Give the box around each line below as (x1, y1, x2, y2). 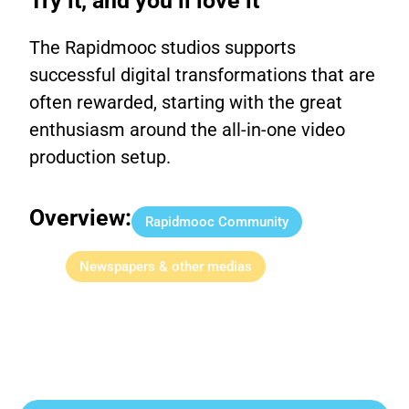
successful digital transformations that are (29, 64, 376, 87)
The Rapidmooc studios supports (29, 37, 297, 59)
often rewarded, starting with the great (29, 91, 343, 114)
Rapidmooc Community (145, 213, 289, 230)
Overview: (29, 204, 132, 231)
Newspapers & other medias (79, 257, 253, 275)
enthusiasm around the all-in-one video (29, 119, 346, 142)
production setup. (29, 146, 172, 169)
